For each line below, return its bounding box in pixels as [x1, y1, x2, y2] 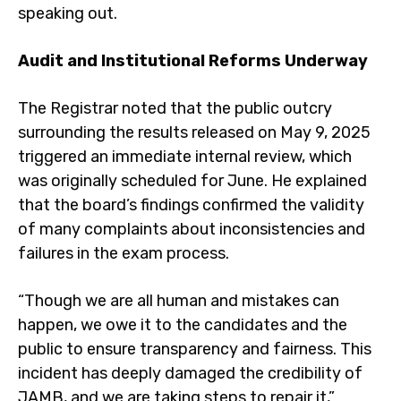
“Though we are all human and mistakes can [18, 291, 339, 311]
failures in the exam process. [18, 243, 229, 263]
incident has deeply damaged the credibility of [18, 363, 363, 383]
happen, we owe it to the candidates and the [18, 315, 347, 335]
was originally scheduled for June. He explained [18, 171, 367, 191]
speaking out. [18, 4, 117, 23]
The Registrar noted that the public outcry [18, 98, 332, 118]
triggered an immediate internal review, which [18, 147, 352, 166]
